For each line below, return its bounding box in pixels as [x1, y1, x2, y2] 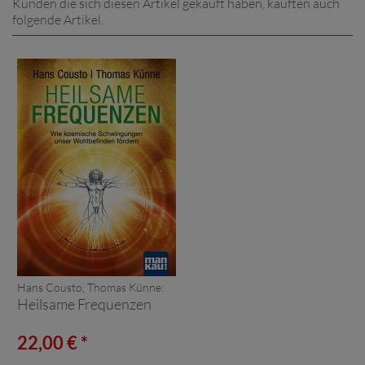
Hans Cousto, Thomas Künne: [17, 279, 164, 294]
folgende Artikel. [12, 11, 103, 28]
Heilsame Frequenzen [17, 294, 152, 313]
